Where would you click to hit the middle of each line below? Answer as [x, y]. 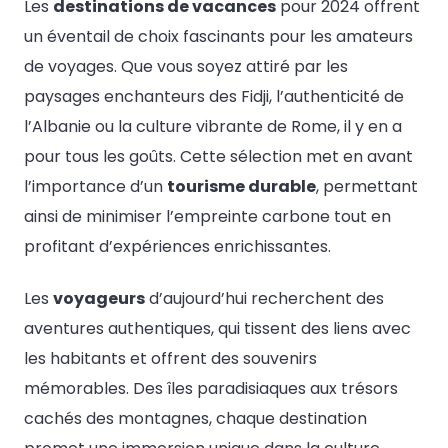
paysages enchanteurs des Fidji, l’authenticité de [214, 97]
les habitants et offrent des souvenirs [170, 358]
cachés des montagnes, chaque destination [195, 418]
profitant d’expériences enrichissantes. [177, 247]
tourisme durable [241, 187]
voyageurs [99, 298]
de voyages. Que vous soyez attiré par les [186, 67]
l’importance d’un [95, 187]
